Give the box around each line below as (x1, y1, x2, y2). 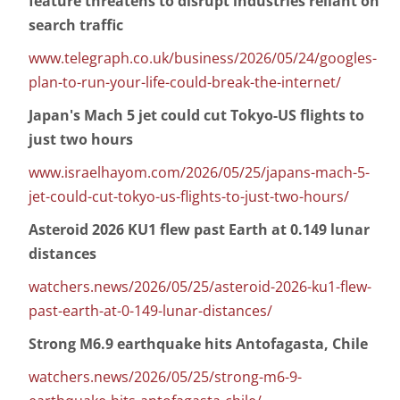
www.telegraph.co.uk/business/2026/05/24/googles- (29, 48, 377, 69)
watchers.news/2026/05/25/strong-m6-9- (29, 367, 302, 387)
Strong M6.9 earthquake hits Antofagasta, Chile (29, 334, 368, 354)
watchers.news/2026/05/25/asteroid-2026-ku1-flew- (29, 277, 371, 297)
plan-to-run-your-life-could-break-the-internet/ (29, 72, 341, 93)
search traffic (29, 15, 123, 36)
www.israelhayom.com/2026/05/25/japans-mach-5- (29, 162, 370, 183)
